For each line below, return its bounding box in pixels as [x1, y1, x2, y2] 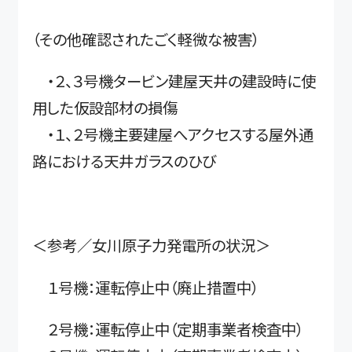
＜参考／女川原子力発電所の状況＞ [32, 234, 271, 257]
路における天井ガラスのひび [32, 150, 217, 173]
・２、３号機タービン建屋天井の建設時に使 [32, 70, 317, 93]
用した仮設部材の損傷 [32, 97, 178, 119]
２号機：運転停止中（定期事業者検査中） [32, 317, 304, 340]
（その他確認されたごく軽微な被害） [32, 28, 260, 51]
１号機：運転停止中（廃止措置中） [32, 276, 259, 299]
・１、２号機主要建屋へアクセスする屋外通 [32, 123, 314, 146]
